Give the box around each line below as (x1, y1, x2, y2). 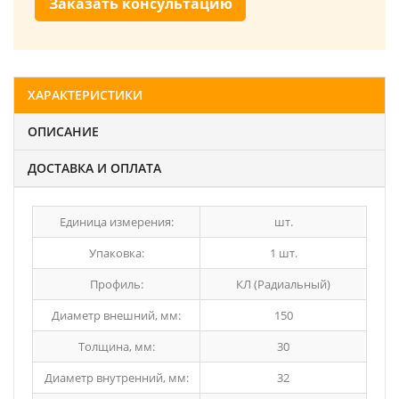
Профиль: (89, 276, 143, 292)
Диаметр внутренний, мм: (44, 370, 189, 386)
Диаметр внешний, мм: (52, 307, 181, 323)
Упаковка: (88, 245, 144, 261)
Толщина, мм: (77, 338, 155, 354)
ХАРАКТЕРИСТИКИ (28, 86, 142, 103)
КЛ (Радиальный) (236, 276, 330, 292)
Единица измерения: (59, 214, 174, 230)
